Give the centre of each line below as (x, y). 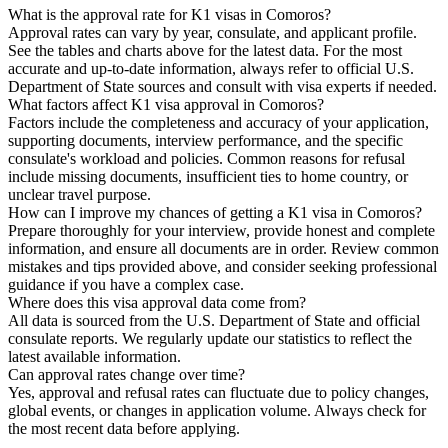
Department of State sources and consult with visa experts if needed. (222, 86)
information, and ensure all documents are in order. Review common (223, 248)
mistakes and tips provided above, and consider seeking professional (222, 266)
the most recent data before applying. (124, 428)
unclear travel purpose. (79, 194)
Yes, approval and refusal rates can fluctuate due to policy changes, (218, 392)
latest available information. (94, 356)
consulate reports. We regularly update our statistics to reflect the (210, 338)
